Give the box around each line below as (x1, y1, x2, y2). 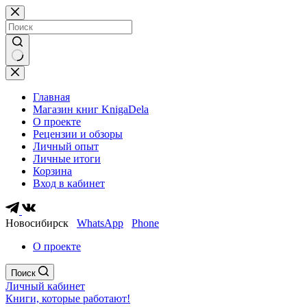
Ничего (5, 65, 40, 77)
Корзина (33, 165, 72, 177)
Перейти (5, 5, 45, 16)
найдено (5, 90, 44, 101)
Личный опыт (33, 140, 99, 152)
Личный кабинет (5, 280, 85, 292)
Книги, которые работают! (5, 293, 130, 304)
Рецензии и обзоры (33, 128, 123, 140)
